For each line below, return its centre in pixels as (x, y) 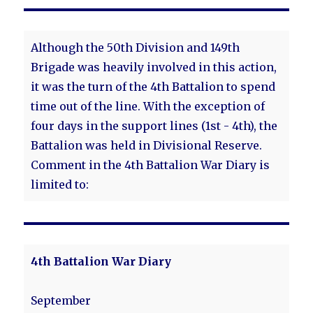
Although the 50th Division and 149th (136, 48)
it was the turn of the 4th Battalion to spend (153, 87)
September (61, 300)
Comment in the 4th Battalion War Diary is (151, 165)
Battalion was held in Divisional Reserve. (147, 145)
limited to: (60, 184)
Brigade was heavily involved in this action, (154, 67)
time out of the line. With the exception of (148, 106)
